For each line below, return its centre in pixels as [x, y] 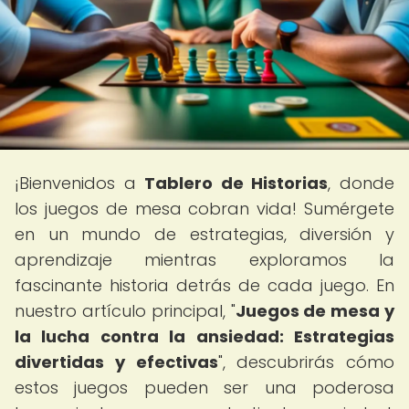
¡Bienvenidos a [80, 183]
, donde [362, 183]
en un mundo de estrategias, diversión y [204, 234]
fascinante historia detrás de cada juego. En [204, 285]
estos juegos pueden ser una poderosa [204, 388]
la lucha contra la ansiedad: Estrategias [204, 336]
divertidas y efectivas [116, 362]
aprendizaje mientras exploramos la [204, 260]
